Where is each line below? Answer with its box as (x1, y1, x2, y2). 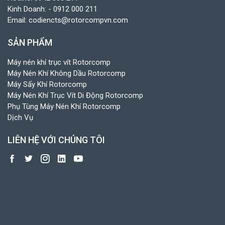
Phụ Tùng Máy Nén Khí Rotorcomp (8, 101, 121, 111)
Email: (8, 15, 29, 25)
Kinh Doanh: (8, 4, 48, 14)
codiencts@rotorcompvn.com (29, 15, 128, 25)
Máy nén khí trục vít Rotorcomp (8, 57, 110, 67)
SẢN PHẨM (8, 37, 52, 48)
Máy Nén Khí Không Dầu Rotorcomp (8, 68, 126, 78)
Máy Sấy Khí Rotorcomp (8, 79, 87, 89)
